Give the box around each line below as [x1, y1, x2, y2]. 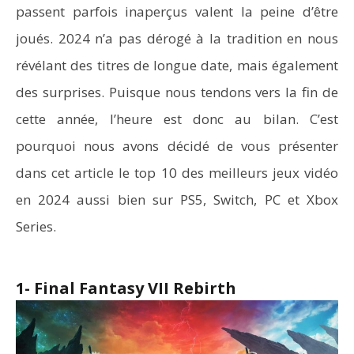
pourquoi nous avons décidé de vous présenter [16, 137, 338, 155]
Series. [16, 217, 56, 235]
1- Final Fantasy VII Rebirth [16, 277, 236, 299]
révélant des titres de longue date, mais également [16, 56, 338, 74]
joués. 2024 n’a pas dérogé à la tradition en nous [16, 29, 338, 47]
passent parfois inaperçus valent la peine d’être [16, 2, 338, 21]
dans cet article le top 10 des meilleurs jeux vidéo [16, 164, 338, 182]
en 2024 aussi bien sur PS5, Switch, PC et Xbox [16, 190, 338, 209]
